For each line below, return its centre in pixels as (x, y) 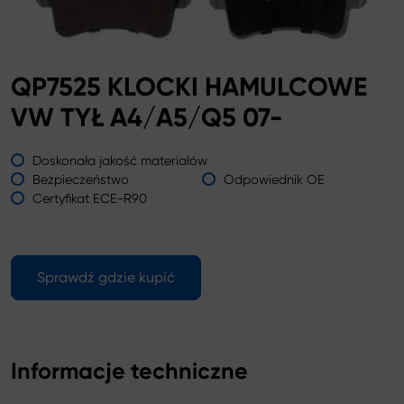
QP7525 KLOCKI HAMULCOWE (189, 87)
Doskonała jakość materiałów (120, 160)
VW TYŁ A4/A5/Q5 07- (147, 117)
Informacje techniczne (129, 371)
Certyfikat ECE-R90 (90, 198)
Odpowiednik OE (274, 179)
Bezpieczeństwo (81, 179)
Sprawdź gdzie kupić (106, 277)
